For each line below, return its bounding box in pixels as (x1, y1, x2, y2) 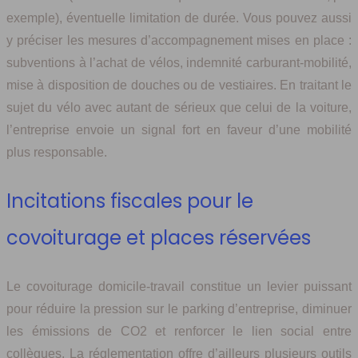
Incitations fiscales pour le (6, 188, 253, 215)
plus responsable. (6, 145, 107, 160)
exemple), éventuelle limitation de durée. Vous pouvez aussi (6, 11, 352, 26)
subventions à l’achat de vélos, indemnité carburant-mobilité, (6, 56, 352, 70)
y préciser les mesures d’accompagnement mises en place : (6, 34, 352, 48)
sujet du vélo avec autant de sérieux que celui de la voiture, (6, 101, 352, 115)
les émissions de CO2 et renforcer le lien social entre (6, 324, 352, 339)
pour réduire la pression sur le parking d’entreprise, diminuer (6, 302, 352, 316)
